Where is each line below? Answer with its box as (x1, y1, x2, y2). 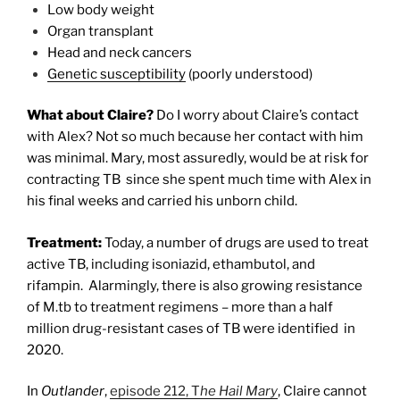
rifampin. (27, 277, 83, 294)
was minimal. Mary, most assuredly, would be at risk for (27, 150, 369, 167)
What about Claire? (27, 107, 154, 124)
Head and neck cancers (46, 44, 192, 61)
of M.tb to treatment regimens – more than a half (27, 298, 333, 315)
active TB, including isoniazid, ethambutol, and (27, 255, 315, 272)
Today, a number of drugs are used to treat (102, 234, 369, 251)
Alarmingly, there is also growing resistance (88, 277, 362, 294)
